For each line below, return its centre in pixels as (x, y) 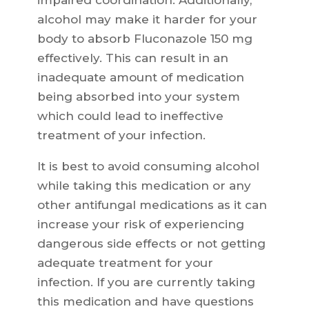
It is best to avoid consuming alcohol (148, 167)
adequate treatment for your (125, 263)
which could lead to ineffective (130, 116)
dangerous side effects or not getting (151, 244)
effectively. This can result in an (132, 58)
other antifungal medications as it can (152, 205)
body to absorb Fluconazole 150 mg (144, 39)
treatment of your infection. (121, 136)
